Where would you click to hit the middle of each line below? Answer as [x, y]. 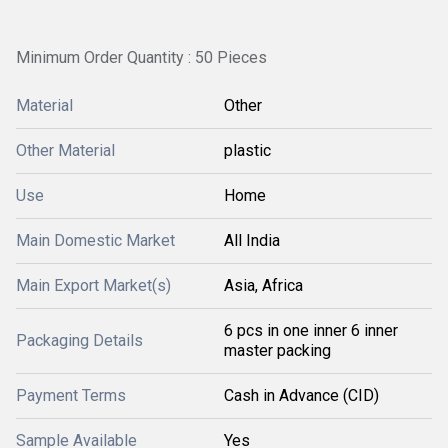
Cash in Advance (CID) [301, 395]
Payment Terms [71, 395]
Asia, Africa [263, 285]
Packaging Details [79, 340]
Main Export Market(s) [93, 285]
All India [252, 240]
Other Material [65, 150]
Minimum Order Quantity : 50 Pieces [141, 57]
